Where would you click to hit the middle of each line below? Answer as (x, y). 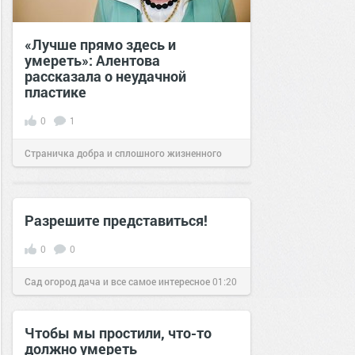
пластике (55, 92)
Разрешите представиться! (116, 220)
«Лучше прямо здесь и (100, 44)
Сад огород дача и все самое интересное (117, 281)
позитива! (47, 181)
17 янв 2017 (52, 309)
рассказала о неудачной (105, 76)
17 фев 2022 (127, 181)
